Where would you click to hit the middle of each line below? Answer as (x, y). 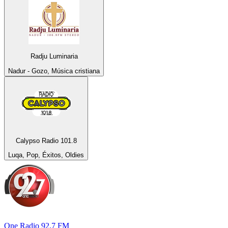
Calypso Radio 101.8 (46, 140)
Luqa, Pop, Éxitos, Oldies (46, 155)
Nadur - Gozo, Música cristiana (54, 71)
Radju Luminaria (54, 56)
